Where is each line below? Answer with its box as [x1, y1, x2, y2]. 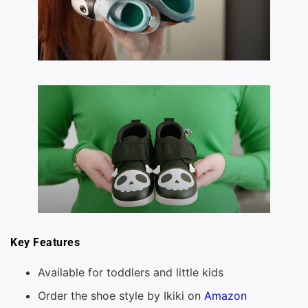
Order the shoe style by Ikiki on [38, 289, 204, 303]
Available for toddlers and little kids [38, 265, 223, 280]
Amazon [204, 289, 247, 303]
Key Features [10, 235, 80, 249]
